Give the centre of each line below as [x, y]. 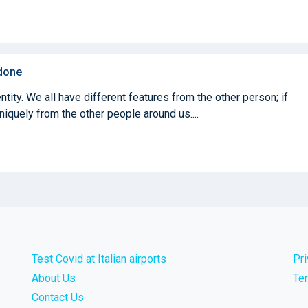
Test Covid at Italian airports [99, 258]
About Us [54, 278]
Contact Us [58, 297]
